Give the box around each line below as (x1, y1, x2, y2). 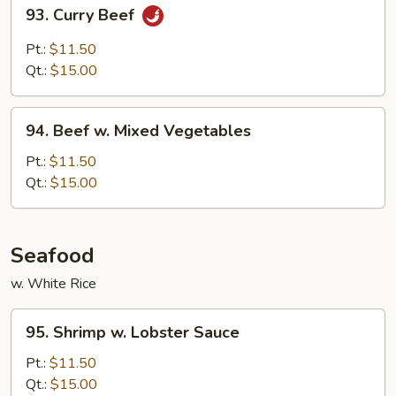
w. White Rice (11, 274, 96, 293)
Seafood (11, 241, 95, 270)
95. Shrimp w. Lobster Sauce (26, 322, 240, 343)
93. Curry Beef (26, 4, 139, 27)
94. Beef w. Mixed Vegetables (26, 120, 251, 141)
